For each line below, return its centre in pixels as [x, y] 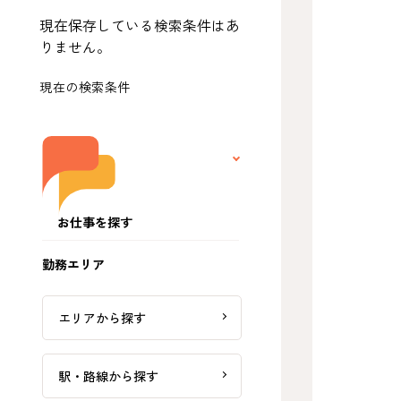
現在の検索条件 [85, 88]
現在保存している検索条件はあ [140, 26]
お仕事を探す [95, 222]
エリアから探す [102, 318]
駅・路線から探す [109, 376]
